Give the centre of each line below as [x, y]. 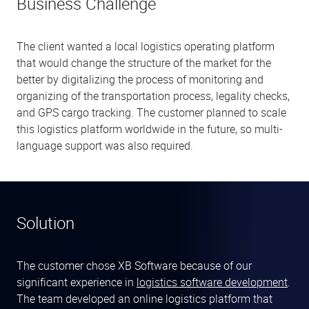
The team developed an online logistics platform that [144, 299]
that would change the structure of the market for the [144, 63]
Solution [46, 223]
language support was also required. [105, 146]
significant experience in [77, 282]
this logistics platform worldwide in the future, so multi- [150, 129]
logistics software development [212, 282]
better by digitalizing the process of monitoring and [140, 80]
